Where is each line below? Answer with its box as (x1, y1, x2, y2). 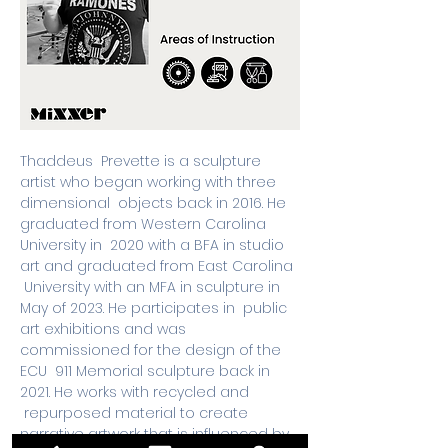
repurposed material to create (20, 403, 252, 423)
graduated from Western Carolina (20, 214, 270, 234)
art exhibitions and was (20, 319, 190, 339)
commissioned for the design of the (20, 340, 285, 360)
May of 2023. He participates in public (20, 298, 291, 318)
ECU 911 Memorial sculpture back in (20, 361, 274, 381)
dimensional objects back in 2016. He (20, 193, 290, 213)
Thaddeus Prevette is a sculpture (20, 151, 265, 171)
